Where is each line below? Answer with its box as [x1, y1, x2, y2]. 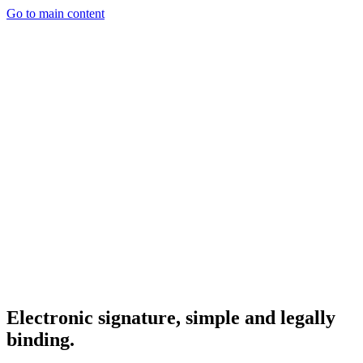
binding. [6, 328, 75, 350]
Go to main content [6, 6, 105, 20]
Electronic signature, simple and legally [6, 306, 335, 328]
